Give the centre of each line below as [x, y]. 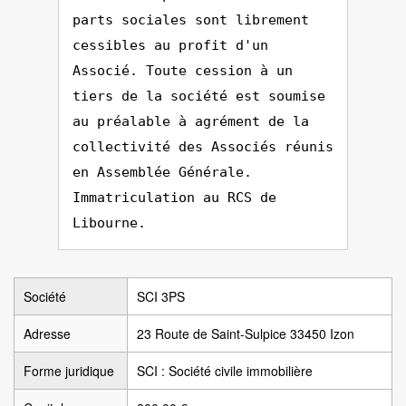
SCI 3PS [161, 296]
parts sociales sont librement [191, 20]
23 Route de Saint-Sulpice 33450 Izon [246, 333]
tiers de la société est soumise [199, 96]
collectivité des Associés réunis [203, 147]
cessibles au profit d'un [170, 45]
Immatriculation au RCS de [174, 198]
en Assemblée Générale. [162, 172]
